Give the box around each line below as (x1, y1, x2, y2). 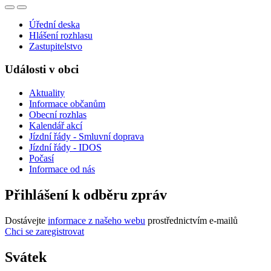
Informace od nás (29, 164, 95, 175)
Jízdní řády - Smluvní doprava (29, 131, 144, 142)
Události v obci (5, 63, 79, 76)
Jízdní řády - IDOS (29, 142, 102, 153)
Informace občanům (29, 99, 105, 109)
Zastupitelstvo (29, 41, 82, 51)
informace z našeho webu (48, 215, 145, 226)
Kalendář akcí (29, 120, 82, 131)
